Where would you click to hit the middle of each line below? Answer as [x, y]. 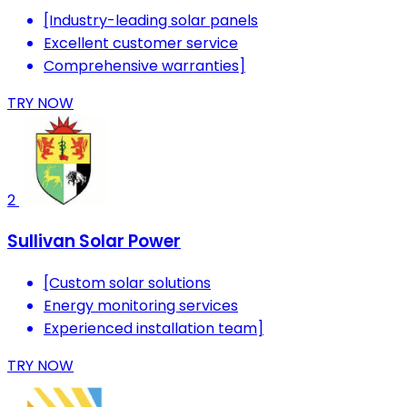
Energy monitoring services [141, 306]
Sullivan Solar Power [94, 242]
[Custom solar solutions [127, 283]
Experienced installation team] [154, 329]
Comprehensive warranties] [144, 65]
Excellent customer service [141, 43]
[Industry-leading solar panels [151, 20]
